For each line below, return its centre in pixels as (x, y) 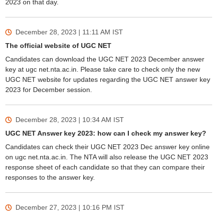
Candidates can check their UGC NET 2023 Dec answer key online (107, 147)
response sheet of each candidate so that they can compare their (105, 167)
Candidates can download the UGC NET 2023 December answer (105, 59)
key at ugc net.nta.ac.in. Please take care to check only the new (102, 69)
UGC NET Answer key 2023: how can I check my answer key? (106, 133)
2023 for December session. (49, 90)
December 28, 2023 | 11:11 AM (63, 32)
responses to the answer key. (51, 177)
